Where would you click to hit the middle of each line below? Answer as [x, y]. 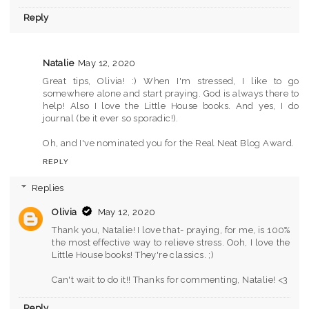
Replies [48, 188]
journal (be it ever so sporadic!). [111, 119]
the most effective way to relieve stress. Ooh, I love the [171, 242]
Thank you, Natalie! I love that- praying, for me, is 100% [171, 230]
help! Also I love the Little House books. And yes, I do [171, 106]
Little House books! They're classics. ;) [133, 255]
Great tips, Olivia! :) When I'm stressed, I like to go [171, 81]
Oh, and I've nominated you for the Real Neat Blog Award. [169, 143]
